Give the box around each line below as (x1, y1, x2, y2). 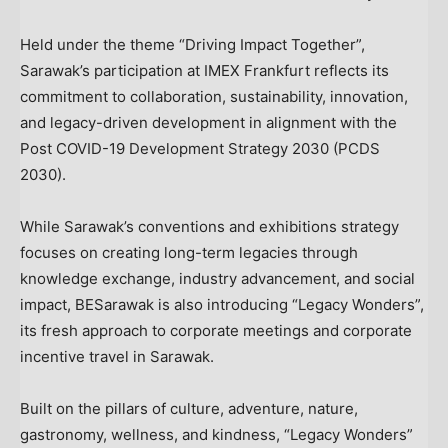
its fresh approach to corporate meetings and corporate (20, 321, 412, 341)
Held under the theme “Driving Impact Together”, (20, 35, 365, 55)
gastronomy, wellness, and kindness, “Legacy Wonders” (20, 425, 413, 445)
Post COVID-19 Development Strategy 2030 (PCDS (20, 139, 380, 159)
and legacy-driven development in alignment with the (20, 113, 397, 133)
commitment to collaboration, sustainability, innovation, (20, 87, 408, 107)
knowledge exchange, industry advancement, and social (20, 269, 415, 289)
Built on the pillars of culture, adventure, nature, (20, 399, 358, 419)
